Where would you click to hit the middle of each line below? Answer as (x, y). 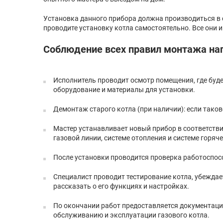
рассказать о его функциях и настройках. (121, 186)
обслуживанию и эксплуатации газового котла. (131, 215)
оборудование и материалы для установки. (124, 90)
